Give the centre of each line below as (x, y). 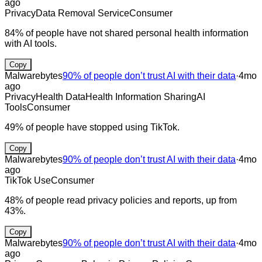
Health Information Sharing (141, 96)
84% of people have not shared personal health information (127, 33)
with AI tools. (31, 43)
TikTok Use (28, 180)
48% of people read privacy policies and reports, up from (121, 200)
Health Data (61, 96)
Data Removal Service (82, 13)
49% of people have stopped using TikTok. (92, 127)
